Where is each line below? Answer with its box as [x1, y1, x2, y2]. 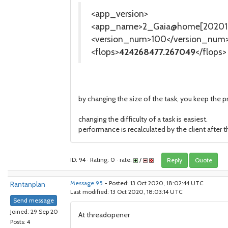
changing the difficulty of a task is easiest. [78, 115, 208, 124]
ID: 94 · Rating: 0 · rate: [70, 156, 133, 163]
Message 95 [70, 180, 103, 187]
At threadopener [78, 210, 130, 219]
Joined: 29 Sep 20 [10, 208, 58, 216]
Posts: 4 [10, 218, 30, 226]
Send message [13, 196, 54, 205]
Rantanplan [10, 180, 45, 189]
